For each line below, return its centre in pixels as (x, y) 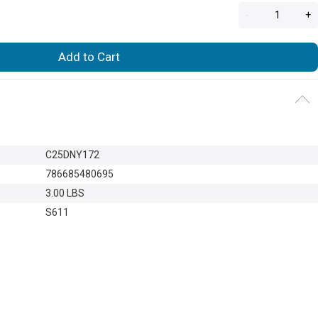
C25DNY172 (72, 154)
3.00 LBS (65, 193)
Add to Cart (89, 56)
